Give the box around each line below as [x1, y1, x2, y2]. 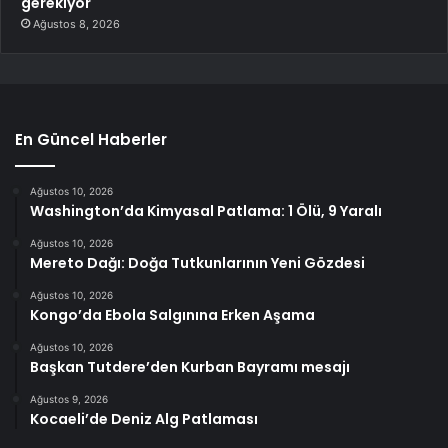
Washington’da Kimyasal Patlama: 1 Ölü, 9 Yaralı [30, 201, 382, 222]
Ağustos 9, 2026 [30, 393, 108, 406]
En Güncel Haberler [15, 129, 167, 151]
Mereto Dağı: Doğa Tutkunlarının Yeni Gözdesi [30, 253, 365, 274]
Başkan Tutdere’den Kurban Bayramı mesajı [30, 357, 350, 378]
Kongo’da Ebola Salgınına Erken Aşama [30, 305, 315, 326]
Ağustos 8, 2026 [33, 17, 120, 32]
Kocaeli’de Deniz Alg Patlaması [30, 409, 258, 430]
